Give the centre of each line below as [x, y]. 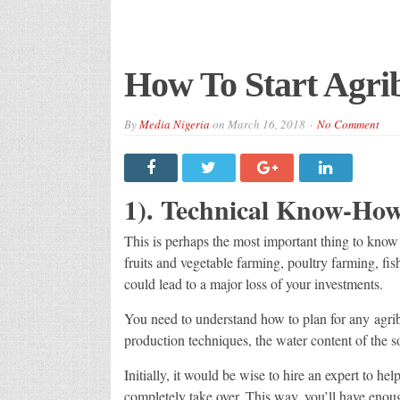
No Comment [348, 124]
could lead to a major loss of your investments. [253, 283]
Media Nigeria [174, 124]
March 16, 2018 [266, 124]
